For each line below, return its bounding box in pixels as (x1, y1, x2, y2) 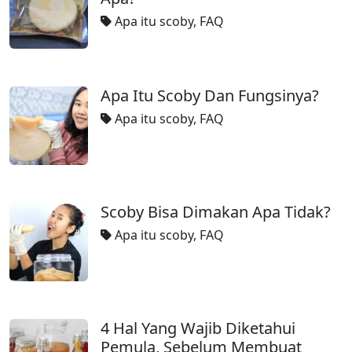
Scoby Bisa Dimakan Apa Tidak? (101, 201, 331, 222)
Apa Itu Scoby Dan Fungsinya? (101, 85, 319, 106)
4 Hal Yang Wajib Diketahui (101, 317, 295, 339)
